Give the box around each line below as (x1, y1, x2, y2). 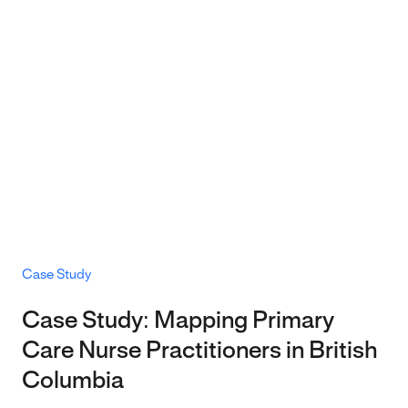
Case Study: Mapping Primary (22, 311, 334, 333)
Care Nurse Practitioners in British (22, 341, 378, 363)
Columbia (22, 371, 124, 393)
